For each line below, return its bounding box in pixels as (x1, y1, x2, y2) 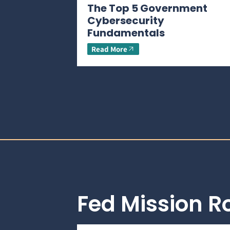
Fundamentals (87, 26, 165, 41)
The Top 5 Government (87, 1, 207, 16)
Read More (91, 44, 127, 54)
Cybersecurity (87, 13, 164, 28)
